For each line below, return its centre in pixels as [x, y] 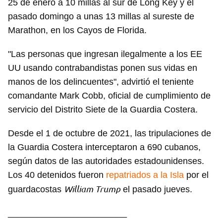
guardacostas [36, 190]
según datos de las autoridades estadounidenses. [106, 161]
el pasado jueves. [156, 190]
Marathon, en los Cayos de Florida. [77, 30]
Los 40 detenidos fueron [57, 175]
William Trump [92, 189]
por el [196, 175]
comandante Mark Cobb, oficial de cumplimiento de [109, 96]
